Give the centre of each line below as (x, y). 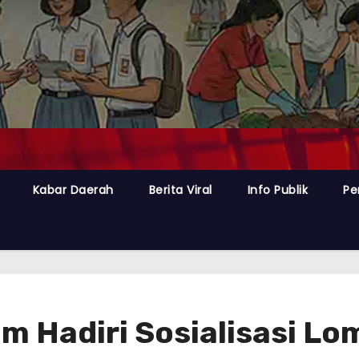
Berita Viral (180, 190)
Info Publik (278, 190)
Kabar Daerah (73, 190)
